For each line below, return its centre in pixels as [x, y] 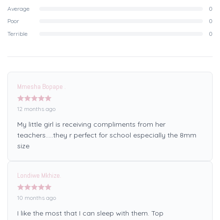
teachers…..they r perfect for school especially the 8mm [107, 135]
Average [18, 8]
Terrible [17, 33]
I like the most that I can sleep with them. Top [90, 213]
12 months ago [36, 109]
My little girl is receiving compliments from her [91, 124]
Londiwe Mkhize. [39, 176]
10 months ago [36, 198]
